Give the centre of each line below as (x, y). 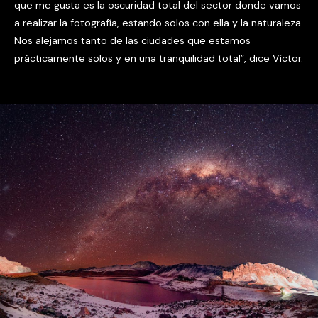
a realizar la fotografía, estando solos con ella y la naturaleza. (159, 23)
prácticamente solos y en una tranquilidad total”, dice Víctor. (159, 59)
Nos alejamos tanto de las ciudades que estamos (132, 41)
